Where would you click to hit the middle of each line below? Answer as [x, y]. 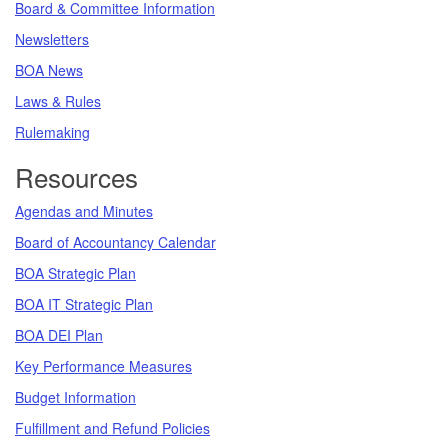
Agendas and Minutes [84, 210]
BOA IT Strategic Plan [84, 303]
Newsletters [52, 38]
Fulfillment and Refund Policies [112, 427]
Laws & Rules [58, 100]
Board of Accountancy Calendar [115, 241]
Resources [76, 176]
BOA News [49, 69]
